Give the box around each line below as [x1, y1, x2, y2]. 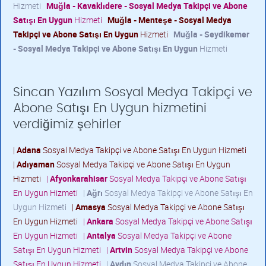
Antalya [87, 230, 116, 241]
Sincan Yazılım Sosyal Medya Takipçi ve [13, 86, 252, 99]
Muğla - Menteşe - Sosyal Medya [107, 14, 232, 26]
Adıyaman [17, 159, 55, 170]
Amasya [75, 201, 106, 213]
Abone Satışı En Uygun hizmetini [13, 102, 207, 115]
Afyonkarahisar [50, 173, 107, 184]
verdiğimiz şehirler [13, 118, 121, 131]
